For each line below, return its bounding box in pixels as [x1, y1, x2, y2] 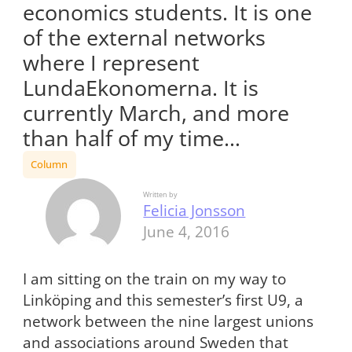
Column [31, 156, 68, 171]
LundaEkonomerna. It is [22, 72, 258, 102]
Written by [143, 189, 178, 200]
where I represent [22, 47, 200, 77]
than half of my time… [22, 123, 240, 152]
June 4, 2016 [143, 222, 230, 242]
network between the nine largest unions [22, 311, 313, 332]
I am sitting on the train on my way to [22, 269, 286, 289]
